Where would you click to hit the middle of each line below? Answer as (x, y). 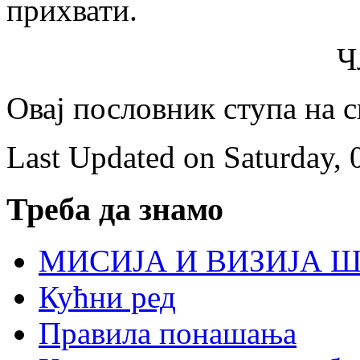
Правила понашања (168, 333)
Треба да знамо (115, 209)
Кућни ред (107, 297)
